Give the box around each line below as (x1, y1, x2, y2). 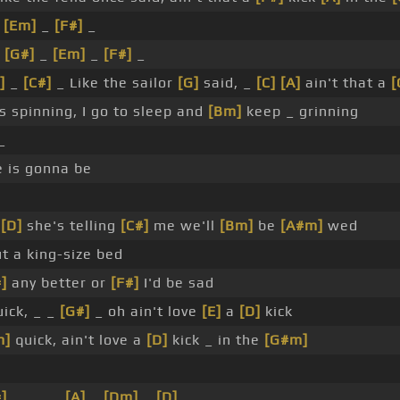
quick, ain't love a (11, 331, 146, 349)
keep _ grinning (242, 103, 359, 121)
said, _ (199, 74, 256, 92)
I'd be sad (139, 274, 214, 292)
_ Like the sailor (52, 74, 178, 92)
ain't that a (301, 74, 391, 92)
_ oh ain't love (90, 303, 202, 321)
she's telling (22, 217, 121, 235)
